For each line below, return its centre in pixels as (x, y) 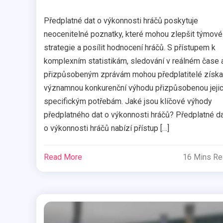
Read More (63, 157)
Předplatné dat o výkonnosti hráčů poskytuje (121, 21)
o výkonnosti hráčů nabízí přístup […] (106, 128)
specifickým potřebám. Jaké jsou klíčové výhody (128, 102)
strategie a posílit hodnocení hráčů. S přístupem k (129, 48)
